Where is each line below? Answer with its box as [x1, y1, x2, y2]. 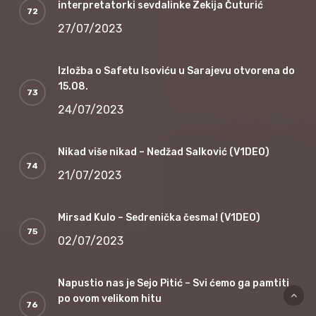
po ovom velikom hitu [57, 292, 162, 305]
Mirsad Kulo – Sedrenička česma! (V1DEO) [57, 211, 260, 224]
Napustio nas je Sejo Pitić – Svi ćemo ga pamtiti [57, 276, 289, 289]
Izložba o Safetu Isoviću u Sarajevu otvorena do [57, 64, 295, 77]
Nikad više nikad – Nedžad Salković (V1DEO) [57, 145, 269, 158]
